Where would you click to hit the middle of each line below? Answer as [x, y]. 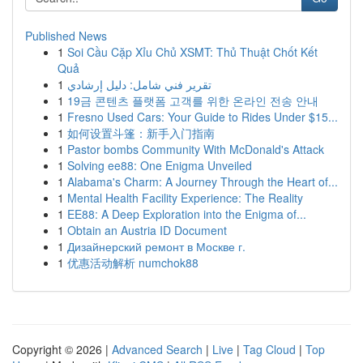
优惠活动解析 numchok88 [133, 263]
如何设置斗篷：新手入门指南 [141, 133]
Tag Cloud [269, 349]
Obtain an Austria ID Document [147, 230]
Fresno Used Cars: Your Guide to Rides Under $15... [203, 117]
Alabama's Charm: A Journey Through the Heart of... [203, 181]
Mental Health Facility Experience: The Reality [185, 198]
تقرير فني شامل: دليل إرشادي [139, 84]
